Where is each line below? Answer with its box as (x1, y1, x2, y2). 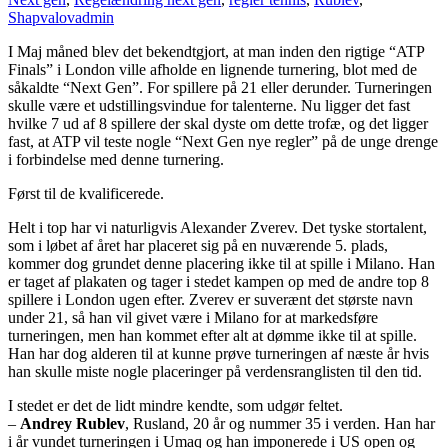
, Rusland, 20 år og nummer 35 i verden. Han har (125, 414, 439, 432)
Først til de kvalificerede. (8, 184, 164, 202)
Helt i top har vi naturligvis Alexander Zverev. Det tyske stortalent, (8, 218, 427, 236)
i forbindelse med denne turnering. (8, 150, 224, 168)
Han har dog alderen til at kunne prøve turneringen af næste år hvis (8, 344, 429, 362)
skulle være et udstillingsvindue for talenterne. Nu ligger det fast (8, 96, 410, 114)
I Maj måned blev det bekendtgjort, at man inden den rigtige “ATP (8, 42, 424, 60)
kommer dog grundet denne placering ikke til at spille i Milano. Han (8, 254, 435, 272)
